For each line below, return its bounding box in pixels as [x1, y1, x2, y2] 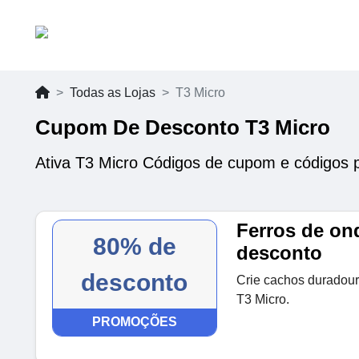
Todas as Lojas [70, 86, 155, 99]
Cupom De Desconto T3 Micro [35, 115, 330, 139]
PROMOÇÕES [91, 315, 177, 329]
